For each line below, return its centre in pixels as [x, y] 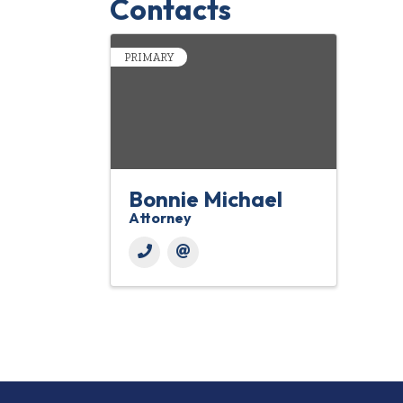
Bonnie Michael [206, 199]
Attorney [160, 218]
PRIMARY [149, 58]
